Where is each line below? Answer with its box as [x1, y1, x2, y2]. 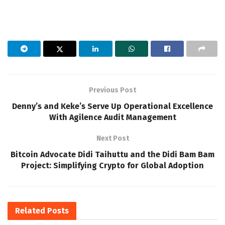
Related [15, 205, 45, 215]
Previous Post [89, 85, 136, 94]
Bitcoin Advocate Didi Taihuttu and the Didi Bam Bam [11, 149, 214, 159]
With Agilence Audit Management [49, 112, 176, 122]
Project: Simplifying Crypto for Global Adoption [21, 160, 204, 170]
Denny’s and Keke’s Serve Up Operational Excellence [12, 101, 213, 111]
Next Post [96, 134, 129, 143]
